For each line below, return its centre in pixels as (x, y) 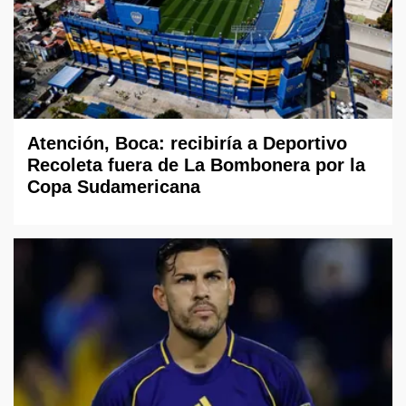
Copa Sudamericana (114, 187)
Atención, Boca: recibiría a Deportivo (187, 144)
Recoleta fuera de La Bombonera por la (196, 165)
